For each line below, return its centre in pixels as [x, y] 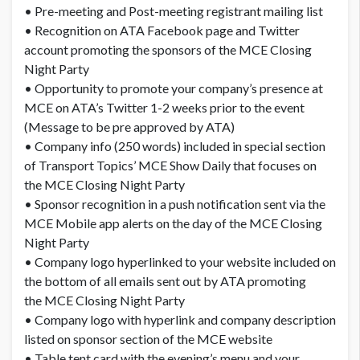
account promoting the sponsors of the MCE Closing [168, 50]
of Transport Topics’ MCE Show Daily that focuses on [170, 166]
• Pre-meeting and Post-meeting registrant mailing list [174, 11]
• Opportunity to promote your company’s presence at [174, 88]
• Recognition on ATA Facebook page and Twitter [162, 31]
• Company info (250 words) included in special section [175, 146]
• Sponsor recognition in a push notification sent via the [175, 204]
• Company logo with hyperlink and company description [180, 320]
